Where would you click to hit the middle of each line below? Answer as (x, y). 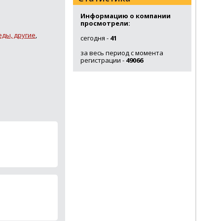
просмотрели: (105, 23)
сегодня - (95, 38)
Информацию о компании (126, 16)
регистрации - (103, 60)
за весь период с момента (122, 53)
